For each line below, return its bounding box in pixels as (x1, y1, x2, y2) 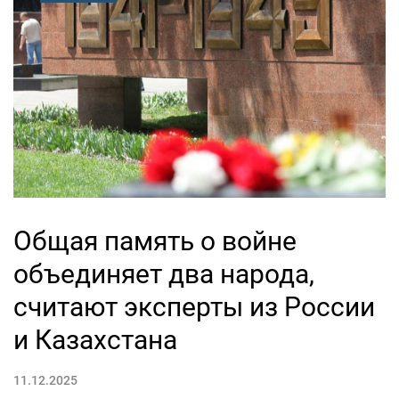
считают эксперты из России (13, 291, 375, 323)
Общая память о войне (13, 225, 297, 257)
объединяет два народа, (13, 258, 314, 290)
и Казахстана (13, 324, 177, 356)
